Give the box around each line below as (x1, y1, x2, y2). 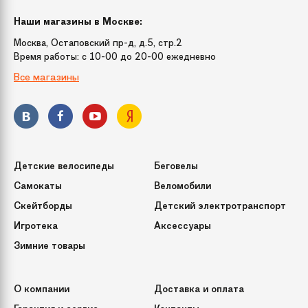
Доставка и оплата (153, 282, 244, 296)
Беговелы (153, 159, 198, 173)
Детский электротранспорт (153, 199, 286, 212)
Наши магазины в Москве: (14, 14, 142, 28)
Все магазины (14, 69, 79, 84)
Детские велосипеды (14, 159, 114, 173)
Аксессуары (153, 219, 211, 232)
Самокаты (14, 179, 62, 192)
